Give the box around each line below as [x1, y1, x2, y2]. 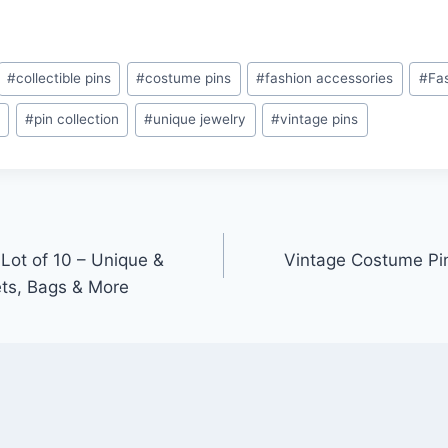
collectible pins [16, 70, 112, 87]
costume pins [145, 70, 232, 87]
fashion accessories [265, 70, 394, 87]
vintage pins [280, 111, 359, 128]
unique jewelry [153, 111, 247, 128]
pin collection [34, 111, 120, 128]
